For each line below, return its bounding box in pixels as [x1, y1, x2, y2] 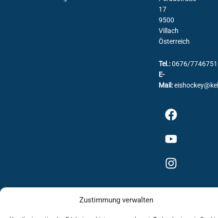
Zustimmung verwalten [79, 196, 153, 204]
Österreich [159, 37, 190, 45]
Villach [159, 26, 179, 35]
